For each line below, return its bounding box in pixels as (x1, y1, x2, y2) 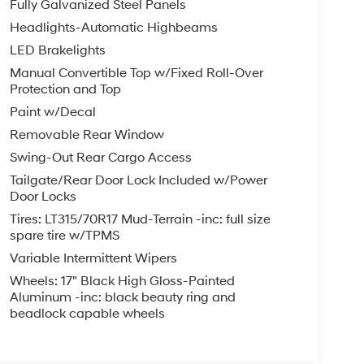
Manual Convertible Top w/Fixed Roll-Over (9, 64, 263, 81)
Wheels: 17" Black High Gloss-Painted (9, 272, 235, 289)
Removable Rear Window (9, 126, 164, 143)
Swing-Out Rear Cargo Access (9, 149, 192, 166)
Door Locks (9, 188, 76, 205)
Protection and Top (9, 80, 121, 97)
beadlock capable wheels (9, 305, 165, 322)
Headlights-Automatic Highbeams (9, 19, 218, 36)
